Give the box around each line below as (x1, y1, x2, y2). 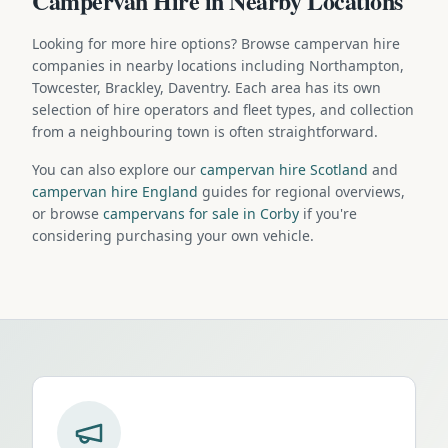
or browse (32, 203, 103, 223)
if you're (299, 203, 357, 223)
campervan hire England (32, 181, 198, 201)
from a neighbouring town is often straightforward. (32, 121, 378, 141)
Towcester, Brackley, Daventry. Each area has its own (32, 77, 381, 97)
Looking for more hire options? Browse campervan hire (32, 33, 400, 53)
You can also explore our (32, 159, 200, 179)
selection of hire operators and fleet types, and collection (32, 99, 414, 119)
